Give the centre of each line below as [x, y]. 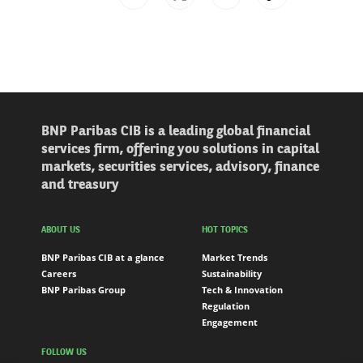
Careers [59, 274]
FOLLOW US [64, 353]
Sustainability [232, 274]
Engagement [230, 322]
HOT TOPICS [225, 231]
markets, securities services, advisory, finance [180, 167]
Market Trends [235, 258]
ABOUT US [61, 231]
